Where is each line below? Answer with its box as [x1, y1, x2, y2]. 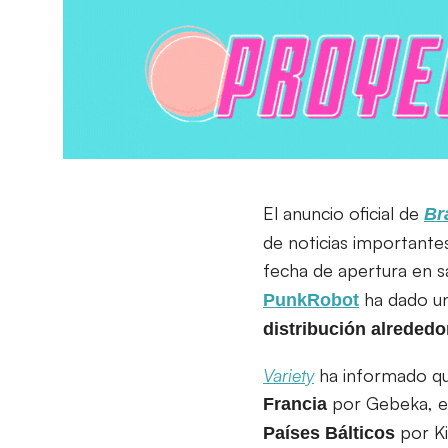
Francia [263, 393, 327, 414]
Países [263, 422, 320, 443]
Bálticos [325, 422, 395, 443]
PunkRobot [263, 289, 359, 310]
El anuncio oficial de [263, 201, 424, 224]
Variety [263, 363, 314, 386]
